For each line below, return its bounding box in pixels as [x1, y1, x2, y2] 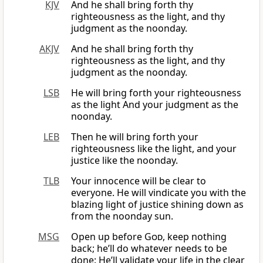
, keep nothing [163, 230, 227, 244]
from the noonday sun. [71, 210, 173, 223]
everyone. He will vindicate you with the [71, 186, 246, 200]
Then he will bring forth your [71, 130, 198, 144]
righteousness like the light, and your [71, 142, 237, 156]
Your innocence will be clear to [71, 174, 206, 188]
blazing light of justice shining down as [71, 198, 244, 211]
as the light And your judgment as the [71, 98, 238, 112]
